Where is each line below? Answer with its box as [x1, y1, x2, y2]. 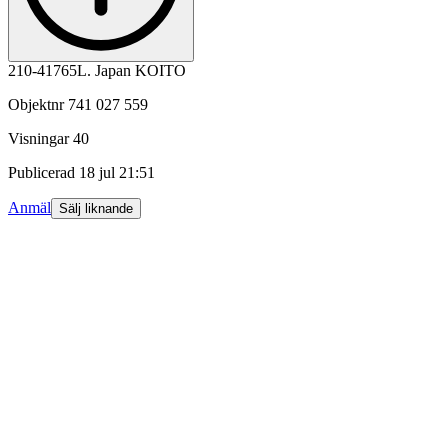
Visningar [8, 130, 69, 148]
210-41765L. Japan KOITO [8, 62, 186, 80]
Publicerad [8, 164, 75, 182]
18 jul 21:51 [79, 164, 155, 182]
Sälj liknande [59, 201, 133, 217]
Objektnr [8, 96, 64, 114]
